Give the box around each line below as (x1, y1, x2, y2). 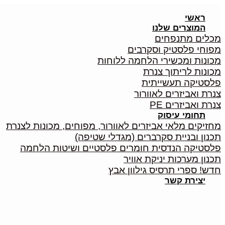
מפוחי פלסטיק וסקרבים (128, 44, 221, 55)
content (198, 22, 221, 30)
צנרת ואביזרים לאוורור (134, 88, 221, 99)
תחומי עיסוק (158, 110, 205, 120)
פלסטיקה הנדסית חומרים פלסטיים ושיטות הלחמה (20, 143, 221, 153)
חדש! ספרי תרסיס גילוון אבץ (108, 165, 221, 175)
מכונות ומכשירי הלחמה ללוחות (97, 55, 221, 66)
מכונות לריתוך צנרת (143, 66, 221, 77)
